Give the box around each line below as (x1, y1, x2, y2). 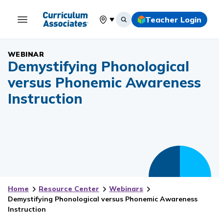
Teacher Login (145, 14, 201, 24)
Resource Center (39, 184, 99, 193)
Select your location (97, 20, 167, 29)
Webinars (109, 184, 143, 193)
